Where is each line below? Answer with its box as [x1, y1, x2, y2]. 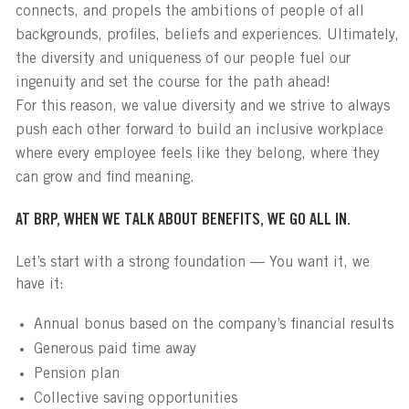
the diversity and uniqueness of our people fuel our [15, 52, 351, 68]
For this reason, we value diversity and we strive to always [15, 100, 390, 115]
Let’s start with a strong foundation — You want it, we [15, 256, 370, 271]
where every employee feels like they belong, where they [15, 147, 380, 163]
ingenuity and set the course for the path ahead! [15, 76, 330, 91]
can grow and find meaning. [15, 171, 194, 186]
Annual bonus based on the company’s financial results [33, 318, 393, 333]
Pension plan [33, 367, 120, 383]
